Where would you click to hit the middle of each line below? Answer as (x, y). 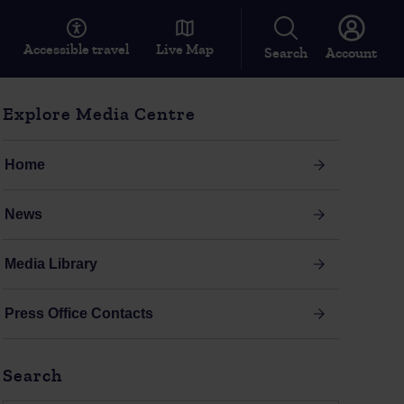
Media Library (50, 263)
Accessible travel (76, 50)
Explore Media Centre (99, 114)
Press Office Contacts (78, 313)
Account (351, 53)
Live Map (185, 50)
